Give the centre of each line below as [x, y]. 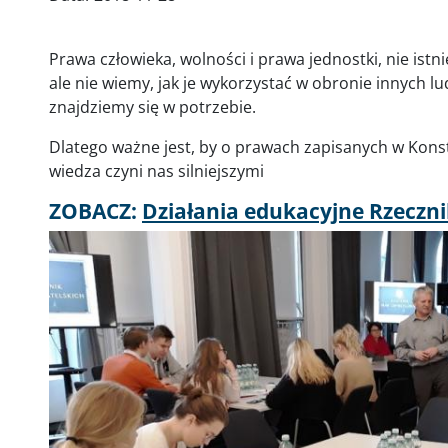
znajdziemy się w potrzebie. [152, 107]
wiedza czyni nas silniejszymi [156, 171]
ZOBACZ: [95, 211]
